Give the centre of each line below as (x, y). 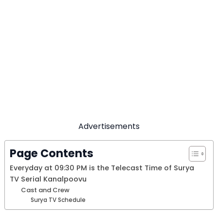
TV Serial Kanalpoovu (48, 179)
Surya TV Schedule (58, 200)
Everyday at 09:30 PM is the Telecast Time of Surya (102, 168)
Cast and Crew (45, 190)
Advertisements (109, 127)
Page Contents (52, 154)
